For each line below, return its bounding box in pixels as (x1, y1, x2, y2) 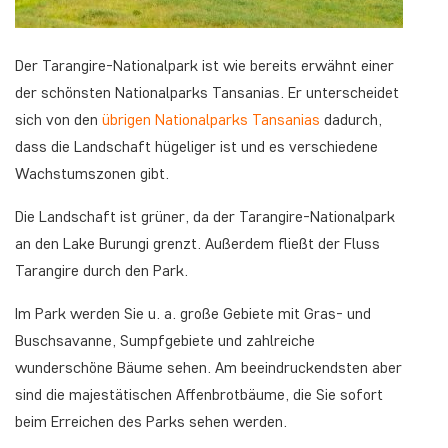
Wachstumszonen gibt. (15, 163, 169, 183)
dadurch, (320, 109, 382, 129)
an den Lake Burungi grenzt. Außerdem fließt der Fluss (15, 233, 380, 253)
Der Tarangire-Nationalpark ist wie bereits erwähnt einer (15, 55, 394, 75)
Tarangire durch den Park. (15, 260, 188, 280)
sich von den (15, 109, 102, 129)
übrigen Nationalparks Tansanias (102, 109, 320, 129)
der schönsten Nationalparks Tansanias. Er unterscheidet (15, 82, 399, 102)
